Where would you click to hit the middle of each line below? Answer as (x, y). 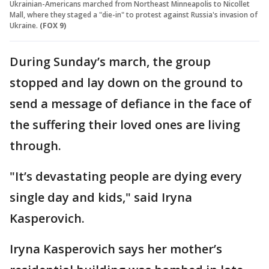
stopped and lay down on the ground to (126, 83)
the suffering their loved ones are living (125, 125)
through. (35, 146)
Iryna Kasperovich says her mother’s (116, 249)
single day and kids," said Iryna (101, 198)
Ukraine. (24, 26)
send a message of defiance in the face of (131, 104)
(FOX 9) (53, 26)
